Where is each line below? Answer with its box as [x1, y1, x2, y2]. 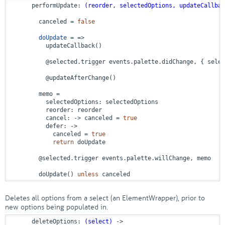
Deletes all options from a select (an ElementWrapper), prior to [5, 194, 205, 202]
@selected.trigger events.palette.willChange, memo [11, 155, 211, 162]
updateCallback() [11, 42, 102, 49]
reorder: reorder [11, 106, 102, 114]
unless [77, 171, 98, 178]
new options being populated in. [5, 203, 108, 211]
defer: [11, 123, 70, 130]
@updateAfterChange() [11, 74, 116, 81]
